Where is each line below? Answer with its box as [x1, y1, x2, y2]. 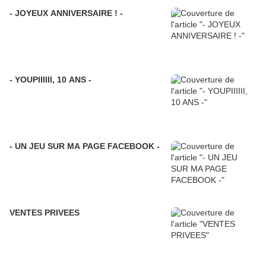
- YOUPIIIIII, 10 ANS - [9, 75, 91, 85]
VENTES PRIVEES [9, 208, 80, 218]
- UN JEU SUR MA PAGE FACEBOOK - [9, 141, 160, 151]
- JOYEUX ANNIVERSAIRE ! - [9, 8, 123, 18]
